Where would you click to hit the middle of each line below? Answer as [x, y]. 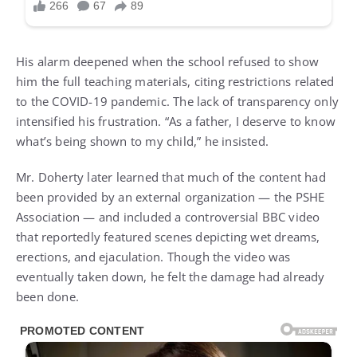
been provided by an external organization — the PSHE [171, 197]
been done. [47, 297]
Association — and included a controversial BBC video [168, 217]
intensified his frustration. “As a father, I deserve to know [176, 122]
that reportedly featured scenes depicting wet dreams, [168, 237]
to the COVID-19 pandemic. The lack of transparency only [178, 102]
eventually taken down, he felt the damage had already [171, 277]
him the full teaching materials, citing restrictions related [175, 82]
